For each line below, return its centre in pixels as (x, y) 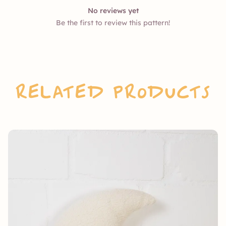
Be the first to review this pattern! (113, 22)
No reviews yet (113, 10)
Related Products (113, 94)
